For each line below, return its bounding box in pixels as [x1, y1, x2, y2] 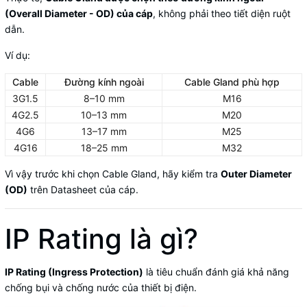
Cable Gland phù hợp [184, 76, 280, 88]
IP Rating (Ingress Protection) [5, 266, 143, 278]
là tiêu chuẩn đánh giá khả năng [143, 266, 289, 278]
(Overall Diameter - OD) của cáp [5, 8, 153, 20]
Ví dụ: [5, 49, 30, 62]
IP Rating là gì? [5, 222, 198, 256]
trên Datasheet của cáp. [27, 184, 138, 196]
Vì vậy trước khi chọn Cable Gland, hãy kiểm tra [5, 168, 221, 180]
